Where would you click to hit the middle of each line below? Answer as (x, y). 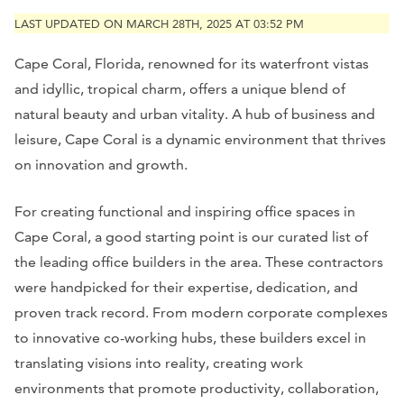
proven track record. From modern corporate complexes (201, 312)
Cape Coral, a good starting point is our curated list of (191, 236)
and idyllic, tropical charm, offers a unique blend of (180, 88)
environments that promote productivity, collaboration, (197, 388)
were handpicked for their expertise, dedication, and (186, 287)
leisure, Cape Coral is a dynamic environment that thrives (200, 139)
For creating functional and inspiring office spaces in (185, 211)
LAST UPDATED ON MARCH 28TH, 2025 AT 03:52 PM (159, 24)
